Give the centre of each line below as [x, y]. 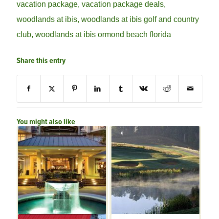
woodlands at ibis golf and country [140, 19]
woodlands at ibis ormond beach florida [103, 34]
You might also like [46, 122]
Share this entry [41, 61]
